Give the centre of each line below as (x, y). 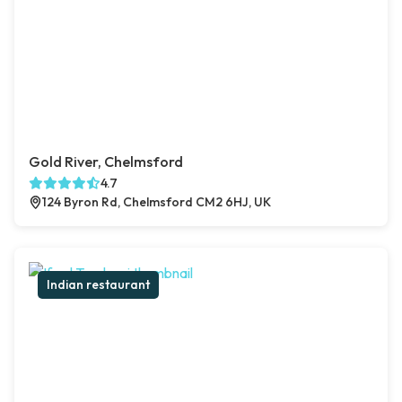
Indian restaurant (98, 285)
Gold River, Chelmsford (106, 162)
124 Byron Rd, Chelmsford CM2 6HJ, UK (157, 202)
